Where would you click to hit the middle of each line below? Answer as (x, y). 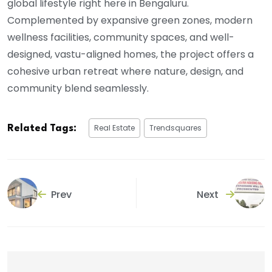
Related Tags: (42, 129)
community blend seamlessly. (78, 89)
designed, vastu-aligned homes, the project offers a (131, 55)
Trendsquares (175, 128)
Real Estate (114, 128)
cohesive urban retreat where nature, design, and (125, 72)
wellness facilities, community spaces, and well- (121, 38)
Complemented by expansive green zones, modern (130, 21)
